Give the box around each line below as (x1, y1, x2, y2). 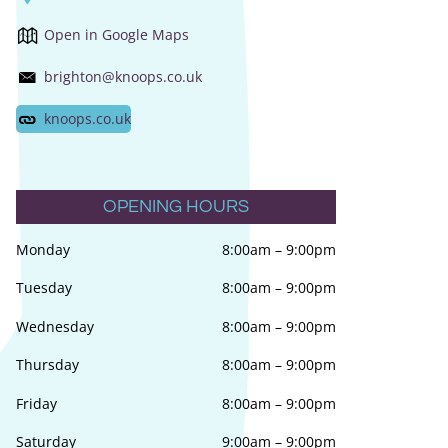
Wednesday (15, 316, 94, 336)
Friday (15, 393, 57, 413)
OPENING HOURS (102, 196, 249, 216)
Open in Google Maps (43, 25, 189, 45)
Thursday (15, 355, 79, 375)
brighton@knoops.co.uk (43, 67, 202, 87)
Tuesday (15, 278, 72, 298)
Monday (15, 239, 70, 259)
